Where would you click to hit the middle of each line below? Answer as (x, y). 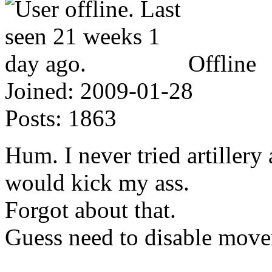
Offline (222, 63)
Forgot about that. (90, 209)
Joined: (39, 90)
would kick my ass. (97, 182)
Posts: (33, 118)
